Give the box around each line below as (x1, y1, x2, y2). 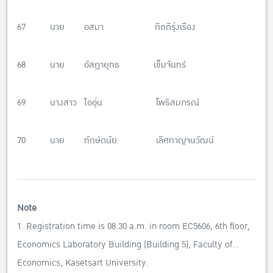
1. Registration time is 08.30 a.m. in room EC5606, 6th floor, (17, 219, 250, 235)
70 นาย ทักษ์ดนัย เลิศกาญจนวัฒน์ (17, 133, 214, 149)
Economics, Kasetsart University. (17, 255, 149, 271)
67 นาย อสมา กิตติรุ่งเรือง (17, 19, 196, 35)
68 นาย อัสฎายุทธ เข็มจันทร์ (17, 57, 186, 73)
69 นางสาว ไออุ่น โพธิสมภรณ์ (17, 95, 199, 111)
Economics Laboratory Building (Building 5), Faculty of (17, 237, 232, 253)
